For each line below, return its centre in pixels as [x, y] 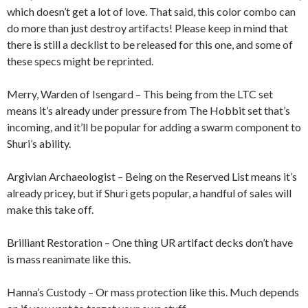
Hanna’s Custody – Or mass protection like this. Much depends [153, 291]
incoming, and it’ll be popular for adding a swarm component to [154, 126]
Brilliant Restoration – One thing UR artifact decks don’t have [150, 242]
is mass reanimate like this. [70, 258]
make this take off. [50, 209]
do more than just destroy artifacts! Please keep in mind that [147, 27]
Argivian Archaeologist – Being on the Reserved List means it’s [152, 176]
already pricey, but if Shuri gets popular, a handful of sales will [149, 192]
